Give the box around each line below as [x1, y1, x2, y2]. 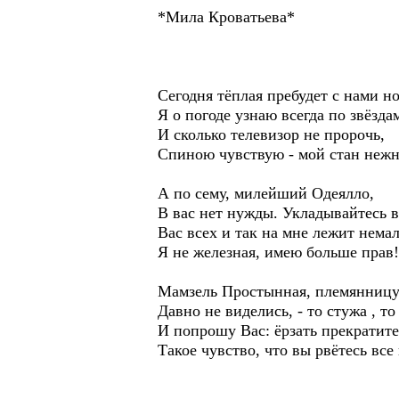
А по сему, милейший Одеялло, [158, 184, 374, 202]
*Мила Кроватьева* [158, 8, 295, 26]
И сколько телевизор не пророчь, [158, 126, 385, 143]
